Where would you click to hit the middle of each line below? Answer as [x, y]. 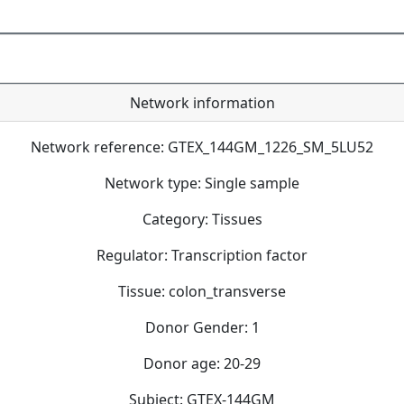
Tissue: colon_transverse [202, 291]
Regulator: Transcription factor [202, 255]
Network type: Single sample [202, 183]
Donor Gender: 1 [202, 327]
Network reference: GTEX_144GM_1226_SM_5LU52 [202, 147]
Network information [202, 102]
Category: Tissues [202, 219]
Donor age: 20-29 [202, 363]
